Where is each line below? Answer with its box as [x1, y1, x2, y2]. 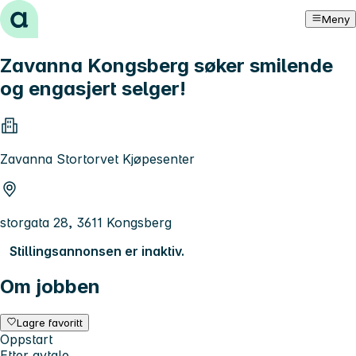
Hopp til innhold [6, 6, 104, 22]
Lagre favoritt [17, 315, 83, 329]
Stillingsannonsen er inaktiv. [10, 242, 184, 259]
